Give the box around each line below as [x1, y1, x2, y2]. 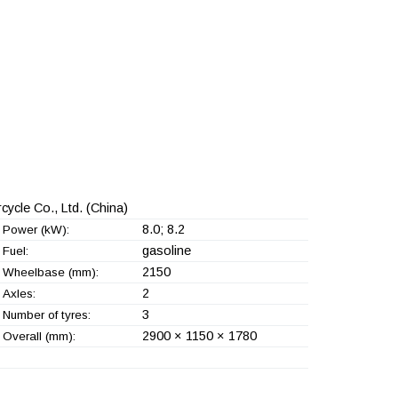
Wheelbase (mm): [2, 266, 99, 280]
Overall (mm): [2, 330, 76, 344]
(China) [82, 201, 128, 216]
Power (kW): [2, 223, 69, 237]
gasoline [141, 243, 191, 259]
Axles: [2, 287, 36, 301]
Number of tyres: [2, 308, 91, 322]
